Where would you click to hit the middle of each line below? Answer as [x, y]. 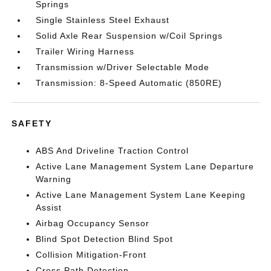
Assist [49, 207]
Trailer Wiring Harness [85, 51]
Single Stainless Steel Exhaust [103, 20]
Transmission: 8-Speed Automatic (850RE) [129, 83]
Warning [54, 179]
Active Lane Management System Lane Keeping [141, 195]
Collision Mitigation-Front [91, 255]
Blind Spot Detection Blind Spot [105, 239]
